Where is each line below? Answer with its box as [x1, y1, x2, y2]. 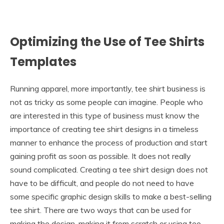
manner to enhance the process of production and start [10, 137, 207, 148]
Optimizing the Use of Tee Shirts [10, 33, 204, 50]
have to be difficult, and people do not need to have [10, 178, 194, 188]
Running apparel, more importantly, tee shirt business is [10, 83, 205, 94]
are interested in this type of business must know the [10, 110, 199, 121]
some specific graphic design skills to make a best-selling [10, 191, 211, 202]
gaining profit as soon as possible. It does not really [10, 151, 191, 161]
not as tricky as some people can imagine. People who [10, 97, 203, 107]
